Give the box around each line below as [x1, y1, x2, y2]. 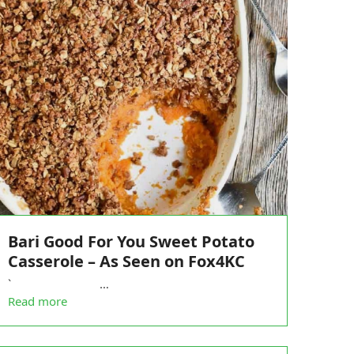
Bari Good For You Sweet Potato [7, 230, 254, 252]
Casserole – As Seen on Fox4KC [7, 250, 245, 272]
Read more [7, 292, 67, 309]
